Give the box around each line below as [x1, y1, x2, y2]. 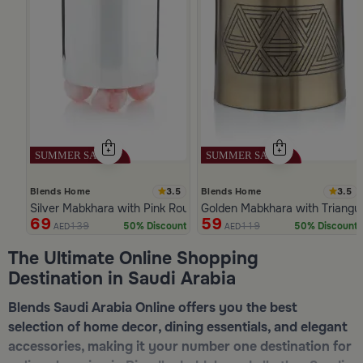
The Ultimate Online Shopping [8, 246, 258, 269]
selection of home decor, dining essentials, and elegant [8, 318, 348, 335]
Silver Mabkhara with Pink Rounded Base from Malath [30, 200, 310, 216]
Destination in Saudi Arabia [8, 267, 236, 289]
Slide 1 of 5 [6, 234, 72, 252]
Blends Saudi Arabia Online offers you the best [8, 298, 297, 316]
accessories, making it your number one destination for [8, 337, 352, 355]
